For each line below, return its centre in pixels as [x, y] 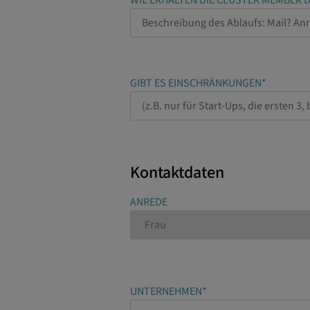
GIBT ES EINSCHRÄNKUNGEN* [198, 83]
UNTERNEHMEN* [168, 291]
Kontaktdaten [177, 173]
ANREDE [149, 202]
